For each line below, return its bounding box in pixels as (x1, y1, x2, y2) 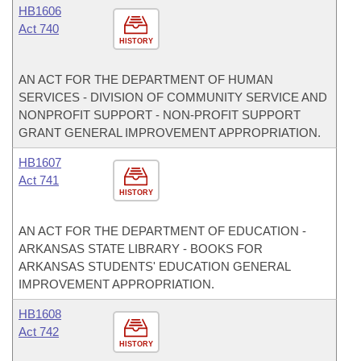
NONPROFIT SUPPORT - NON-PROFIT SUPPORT (19, 108, 301, 122)
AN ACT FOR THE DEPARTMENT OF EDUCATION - (19, 224, 306, 238)
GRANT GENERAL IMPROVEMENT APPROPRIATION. (19, 126, 321, 139)
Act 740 (19, 22, 59, 35)
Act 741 (19, 173, 59, 187)
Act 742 (19, 325, 59, 338)
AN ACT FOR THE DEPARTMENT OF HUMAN (19, 73, 273, 86)
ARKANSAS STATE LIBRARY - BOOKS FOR (19, 242, 263, 255)
